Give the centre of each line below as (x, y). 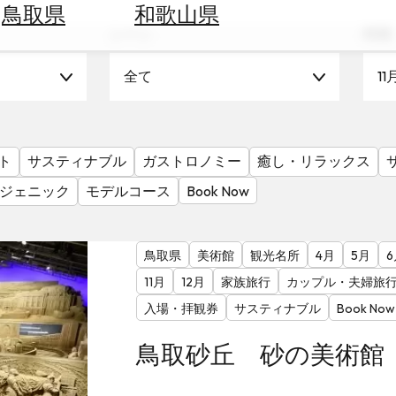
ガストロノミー (192, 161)
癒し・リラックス (314, 161)
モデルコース (128, 190)
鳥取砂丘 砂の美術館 (260, 354)
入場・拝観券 (181, 309)
